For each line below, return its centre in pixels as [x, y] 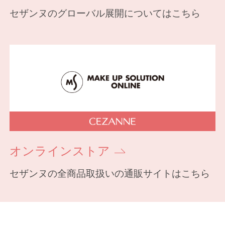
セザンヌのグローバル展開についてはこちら [105, 14]
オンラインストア [60, 152]
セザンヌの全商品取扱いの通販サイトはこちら [110, 174]
